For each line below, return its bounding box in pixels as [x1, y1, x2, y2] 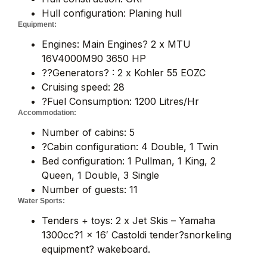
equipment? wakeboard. [42, 243, 150, 255]
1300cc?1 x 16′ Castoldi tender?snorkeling [42, 228, 231, 241]
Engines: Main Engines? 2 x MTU [42, 38, 191, 50]
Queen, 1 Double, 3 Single [42, 169, 159, 181]
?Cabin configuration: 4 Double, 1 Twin [42, 140, 218, 153]
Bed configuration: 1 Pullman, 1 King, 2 [42, 154, 216, 167]
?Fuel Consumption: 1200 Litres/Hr [42, 95, 199, 107]
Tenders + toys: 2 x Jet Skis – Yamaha [42, 214, 215, 226]
